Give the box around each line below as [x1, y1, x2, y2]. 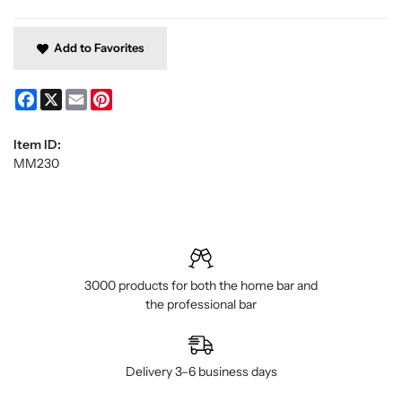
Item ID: [13, 136, 61, 153]
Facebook [37, 88, 91, 105]
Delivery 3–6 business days [125, 363, 277, 380]
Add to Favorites [48, 40, 144, 55]
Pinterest [112, 88, 164, 105]
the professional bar [145, 296, 257, 313]
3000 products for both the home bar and [84, 277, 318, 294]
